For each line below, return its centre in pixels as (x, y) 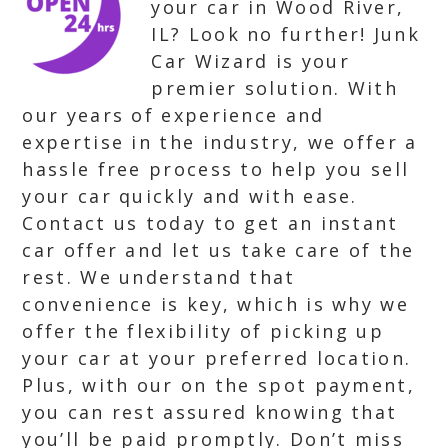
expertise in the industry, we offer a (220, 142)
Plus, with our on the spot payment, (218, 385)
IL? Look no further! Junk (285, 34)
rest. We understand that (159, 277)
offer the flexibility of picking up (203, 331)
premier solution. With (275, 88)
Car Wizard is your (250, 61)
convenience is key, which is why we (215, 304)
